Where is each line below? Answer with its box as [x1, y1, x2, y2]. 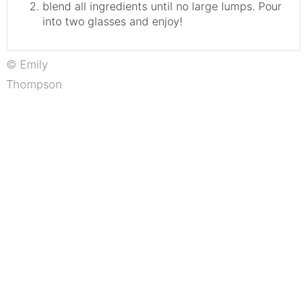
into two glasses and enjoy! [42, 14, 182, 28]
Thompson [5, 77, 62, 91]
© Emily [5, 57, 48, 71]
